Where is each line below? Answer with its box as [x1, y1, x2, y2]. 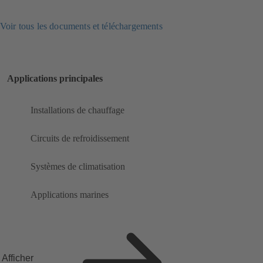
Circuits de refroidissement [31, 133, 129, 144]
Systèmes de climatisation [31, 161, 125, 172]
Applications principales [7, 73, 103, 84]
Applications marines [31, 190, 109, 200]
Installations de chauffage [31, 105, 124, 116]
